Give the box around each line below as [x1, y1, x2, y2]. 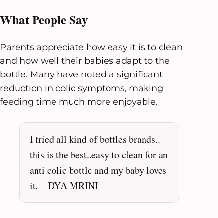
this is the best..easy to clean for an [30, 147, 168, 161]
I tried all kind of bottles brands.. [30, 132, 160, 145]
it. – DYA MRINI [30, 179, 98, 192]
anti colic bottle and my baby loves [30, 163, 166, 177]
